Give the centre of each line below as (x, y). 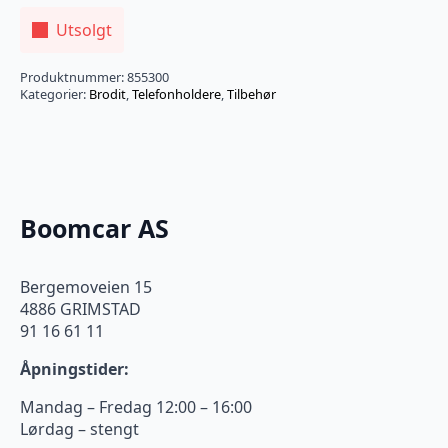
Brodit (107, 93)
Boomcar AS (94, 227)
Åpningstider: (74, 368)
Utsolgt (84, 29)
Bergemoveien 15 (86, 286)
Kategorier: (54, 93)
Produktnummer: (73, 76)
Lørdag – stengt (79, 428)
